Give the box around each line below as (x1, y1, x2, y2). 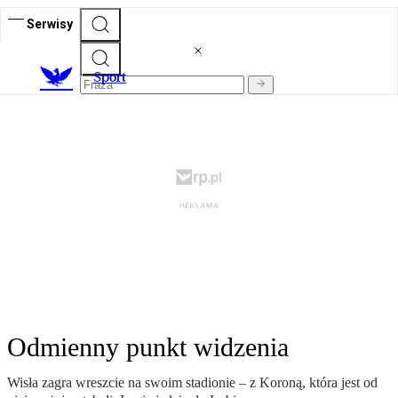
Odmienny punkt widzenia (7, 332, 289, 362)
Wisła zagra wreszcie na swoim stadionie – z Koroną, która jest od (7, 375, 378, 391)
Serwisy (27, 16, 73, 31)
